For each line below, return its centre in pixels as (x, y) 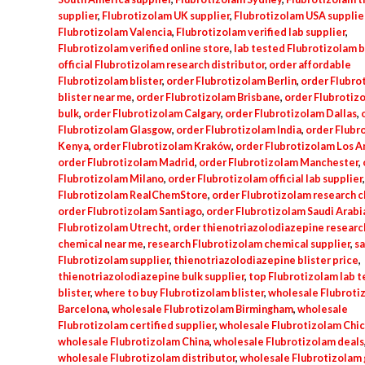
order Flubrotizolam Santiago (130, 211)
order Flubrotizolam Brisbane (208, 97)
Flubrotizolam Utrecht (113, 228)
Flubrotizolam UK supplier (165, 16)
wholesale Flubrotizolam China (133, 342)
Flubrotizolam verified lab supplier (260, 32)
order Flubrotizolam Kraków (162, 146)
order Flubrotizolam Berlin (231, 81)
